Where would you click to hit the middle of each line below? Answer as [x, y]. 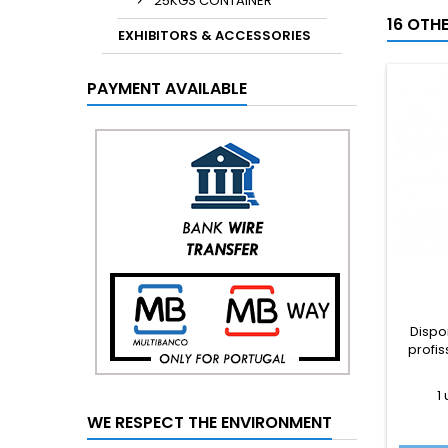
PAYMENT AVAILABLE [167, 88]
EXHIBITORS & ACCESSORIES [214, 35]
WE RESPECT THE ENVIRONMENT [209, 422]
